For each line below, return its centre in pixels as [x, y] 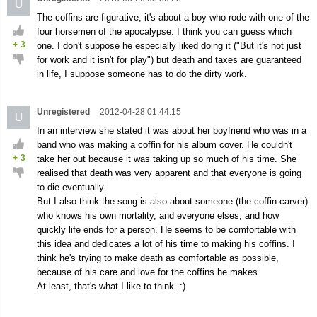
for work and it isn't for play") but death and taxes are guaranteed [169, 60]
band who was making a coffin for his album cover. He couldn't [165, 145]
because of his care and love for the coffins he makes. [149, 272]
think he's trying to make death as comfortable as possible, [158, 258]
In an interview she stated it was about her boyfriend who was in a [172, 131]
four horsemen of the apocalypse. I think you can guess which [164, 31]
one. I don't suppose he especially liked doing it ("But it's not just [169, 46]
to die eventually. [71, 187]
